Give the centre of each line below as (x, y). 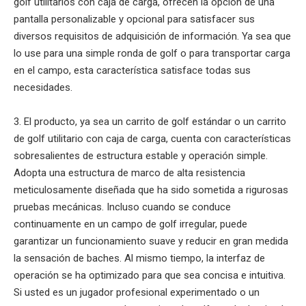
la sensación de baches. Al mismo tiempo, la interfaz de (139, 258)
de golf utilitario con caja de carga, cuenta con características (152, 138)
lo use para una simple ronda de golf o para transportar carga (152, 53)
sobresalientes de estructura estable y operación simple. (141, 155)
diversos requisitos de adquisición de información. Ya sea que (152, 36)
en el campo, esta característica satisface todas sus (132, 70)
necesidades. (43, 87)
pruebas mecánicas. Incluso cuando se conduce (122, 207)
